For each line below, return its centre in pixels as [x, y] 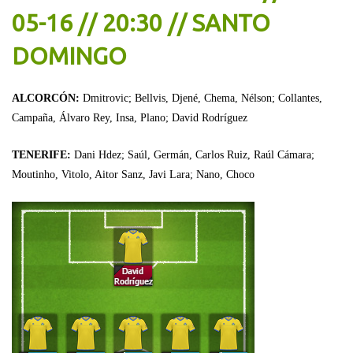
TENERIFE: [43, 154]
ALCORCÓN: [47, 98]
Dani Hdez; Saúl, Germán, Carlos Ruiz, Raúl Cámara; [194, 154]
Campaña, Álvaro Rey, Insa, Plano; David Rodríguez [130, 117]
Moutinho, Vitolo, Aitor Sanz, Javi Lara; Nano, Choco [133, 174]
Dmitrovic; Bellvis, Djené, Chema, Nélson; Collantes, [203, 98]
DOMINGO [69, 56]
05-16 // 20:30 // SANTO [141, 22]
